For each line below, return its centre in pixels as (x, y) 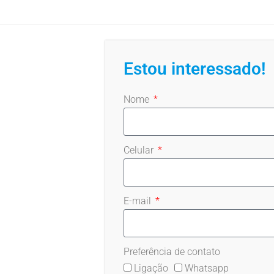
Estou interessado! (195, 69)
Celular (140, 150)
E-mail (139, 201)
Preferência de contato (172, 252)
